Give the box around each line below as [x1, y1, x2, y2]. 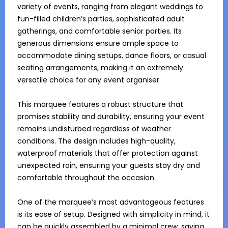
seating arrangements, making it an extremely [17, 63, 183, 73]
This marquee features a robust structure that [17, 99, 183, 109]
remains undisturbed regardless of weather [17, 124, 171, 134]
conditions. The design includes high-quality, [17, 136, 176, 146]
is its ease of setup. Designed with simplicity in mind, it [17, 209, 210, 219]
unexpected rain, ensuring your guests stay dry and [17, 160, 200, 170]
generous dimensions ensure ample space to [17, 38, 179, 48]
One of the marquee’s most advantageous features [17, 197, 204, 207]
